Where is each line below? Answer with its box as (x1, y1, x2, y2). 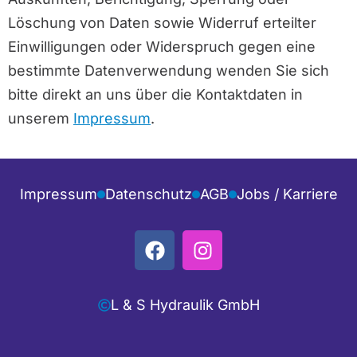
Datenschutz (104, 186, 192, 203)
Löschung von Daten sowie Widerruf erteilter (8, 14, 316, 32)
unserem (8, 110, 73, 127)
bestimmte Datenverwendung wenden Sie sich (8, 62, 329, 80)
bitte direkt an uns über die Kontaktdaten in (8, 86, 303, 104)
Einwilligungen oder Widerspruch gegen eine (8, 38, 316, 56)
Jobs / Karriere (236, 186, 338, 203)
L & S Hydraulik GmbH (110, 296, 260, 314)
